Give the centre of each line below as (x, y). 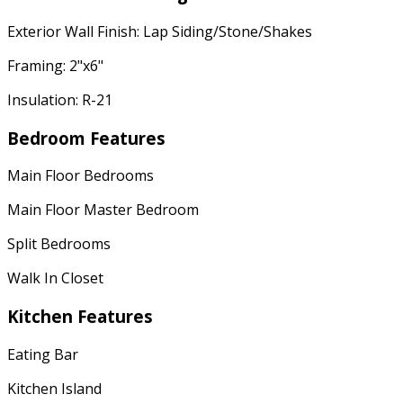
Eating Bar (43, 354)
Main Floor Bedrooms (81, 176)
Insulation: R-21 (60, 99)
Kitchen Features (80, 317)
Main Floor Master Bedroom (103, 210)
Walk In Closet (55, 278)
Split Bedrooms (59, 244)
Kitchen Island (54, 388)
